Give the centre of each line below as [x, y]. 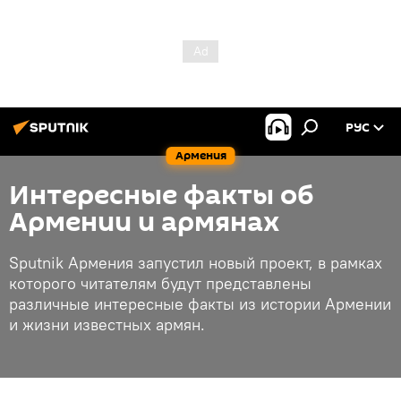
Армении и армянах [145, 222]
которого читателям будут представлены [160, 283]
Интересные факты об [162, 196]
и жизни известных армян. [109, 324]
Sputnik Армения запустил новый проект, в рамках [196, 263]
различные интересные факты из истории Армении [200, 304]
